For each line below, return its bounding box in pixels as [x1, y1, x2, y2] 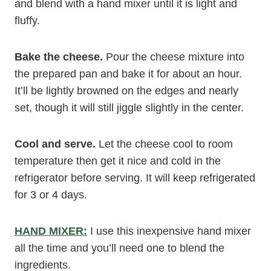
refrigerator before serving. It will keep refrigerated [15, 172, 255, 184]
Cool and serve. [15, 138, 96, 150]
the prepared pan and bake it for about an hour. [15, 68, 242, 80]
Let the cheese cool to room [96, 138, 233, 150]
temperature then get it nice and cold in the [15, 155, 221, 167]
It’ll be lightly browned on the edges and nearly [15, 85, 238, 97]
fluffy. [15, 15, 40, 27]
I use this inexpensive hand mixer [87, 225, 251, 237]
